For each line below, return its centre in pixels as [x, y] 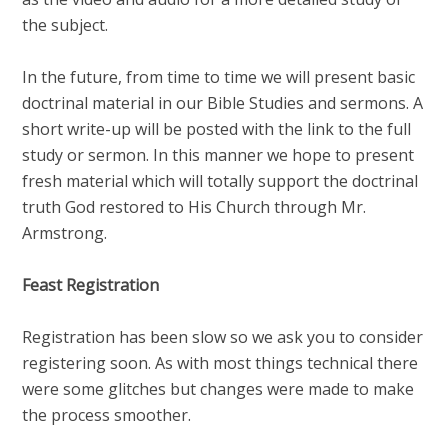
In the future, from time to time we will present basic [219, 77]
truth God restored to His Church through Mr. [194, 207]
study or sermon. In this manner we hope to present [218, 155]
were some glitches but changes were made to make [218, 389]
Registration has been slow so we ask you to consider [223, 337]
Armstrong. [65, 233]
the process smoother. [107, 415]
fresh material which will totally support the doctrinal [220, 181]
